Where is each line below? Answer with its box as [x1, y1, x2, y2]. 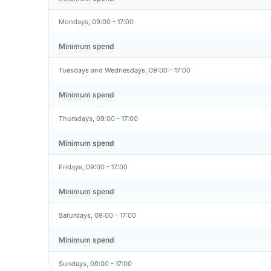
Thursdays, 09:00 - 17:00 [59, 114, 138, 123]
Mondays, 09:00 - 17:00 [59, 17, 134, 26]
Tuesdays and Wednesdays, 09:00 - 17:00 [59, 65, 191, 74]
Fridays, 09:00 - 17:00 [59, 162, 128, 171]
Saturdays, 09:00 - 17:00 [59, 211, 136, 220]
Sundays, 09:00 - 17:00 [59, 259, 132, 268]
